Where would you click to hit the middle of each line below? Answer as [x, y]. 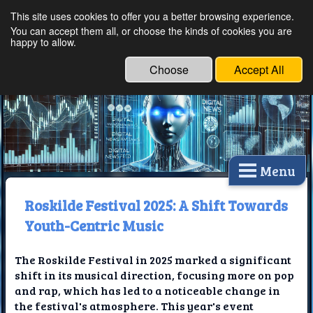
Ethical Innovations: [163, 27]
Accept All [259, 70]
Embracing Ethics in [164, 45]
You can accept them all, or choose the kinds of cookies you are [151, 31]
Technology [127, 64]
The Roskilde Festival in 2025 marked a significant [153, 260]
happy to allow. [43, 42]
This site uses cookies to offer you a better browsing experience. [152, 16]
